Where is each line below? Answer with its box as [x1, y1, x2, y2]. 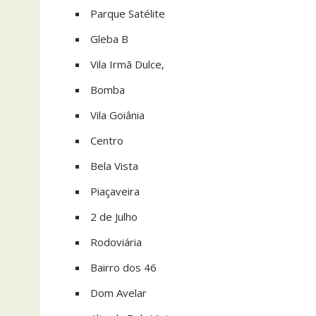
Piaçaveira [90, 184, 140, 198]
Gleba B [90, 32, 128, 46]
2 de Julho [90, 209, 138, 224]
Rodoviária [90, 235, 142, 249]
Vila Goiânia [90, 108, 145, 122]
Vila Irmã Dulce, [90, 57, 164, 71]
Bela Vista [90, 159, 138, 173]
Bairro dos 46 [90, 260, 157, 274]
